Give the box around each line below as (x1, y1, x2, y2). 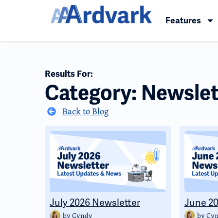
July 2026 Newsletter (50, 196, 140, 209)
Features (165, 15, 201, 26)
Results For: (45, 69, 93, 79)
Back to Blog (62, 105, 109, 117)
